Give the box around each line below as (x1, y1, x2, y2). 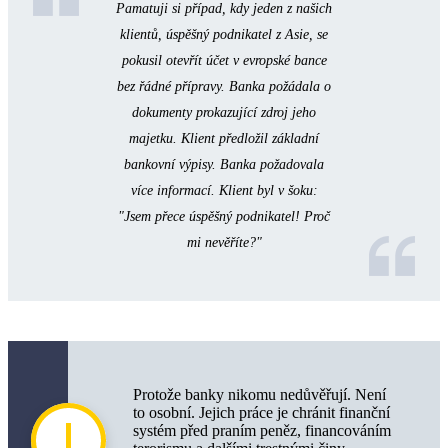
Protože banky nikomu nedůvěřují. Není (133, 386, 386, 404)
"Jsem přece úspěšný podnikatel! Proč (118, 209, 330, 225)
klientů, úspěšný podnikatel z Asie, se (120, 27, 328, 43)
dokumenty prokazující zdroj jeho (132, 105, 316, 121)
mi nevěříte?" (186, 235, 262, 251)
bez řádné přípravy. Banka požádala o (117, 79, 331, 95)
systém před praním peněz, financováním (133, 422, 391, 440)
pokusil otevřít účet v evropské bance (121, 53, 327, 69)
